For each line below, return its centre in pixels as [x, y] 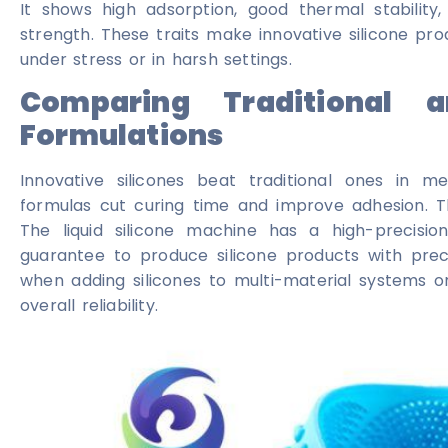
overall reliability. [89, 306]
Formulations [122, 136]
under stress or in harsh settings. [156, 59]
